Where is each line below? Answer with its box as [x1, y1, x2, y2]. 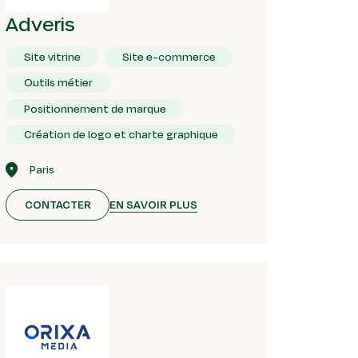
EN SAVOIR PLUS [109, 196, 198, 213]
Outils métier [23, 74, 93, 91]
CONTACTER [24, 197, 91, 213]
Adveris [6, 12, 76, 34]
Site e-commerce [122, 48, 217, 65]
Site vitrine [23, 48, 81, 65]
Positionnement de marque [23, 100, 166, 117]
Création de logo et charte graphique [23, 125, 218, 142]
